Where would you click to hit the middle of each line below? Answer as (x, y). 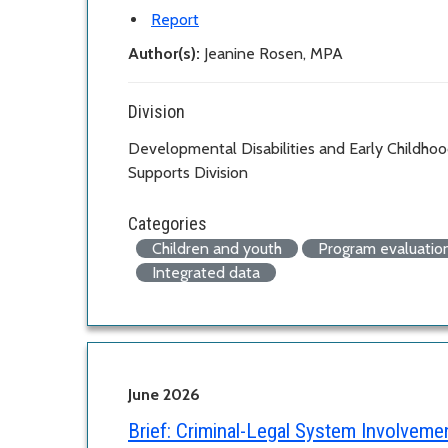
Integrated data (206, 272)
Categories (167, 223)
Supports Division (188, 172)
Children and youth (217, 248)
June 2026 (164, 394)
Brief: (149, 430)
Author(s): (166, 53)
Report (175, 19)
